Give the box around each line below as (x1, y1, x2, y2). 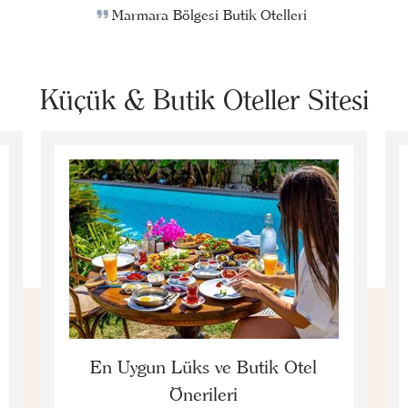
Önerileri (169, 382, 239, 405)
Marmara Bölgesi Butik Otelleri (112, 5, 308, 25)
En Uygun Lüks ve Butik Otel (90, 355, 318, 378)
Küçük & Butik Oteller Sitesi (39, 83, 369, 117)
